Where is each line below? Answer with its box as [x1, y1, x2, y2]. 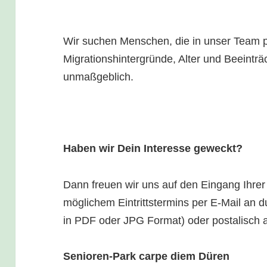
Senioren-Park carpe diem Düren [63, 250, 230, 263]
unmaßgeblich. [63, 70, 134, 83]
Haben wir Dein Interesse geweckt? [63, 142, 243, 155]
